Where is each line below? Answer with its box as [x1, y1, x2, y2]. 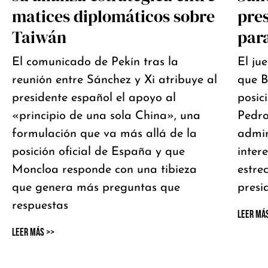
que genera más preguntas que [12, 182, 180, 194]
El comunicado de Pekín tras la [12, 56, 178, 69]
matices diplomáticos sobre [12, 5, 215, 28]
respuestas [12, 200, 68, 212]
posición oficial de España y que [12, 146, 185, 159]
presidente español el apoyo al [12, 92, 176, 105]
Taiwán [12, 26, 66, 49]
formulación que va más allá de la [12, 128, 197, 141]
